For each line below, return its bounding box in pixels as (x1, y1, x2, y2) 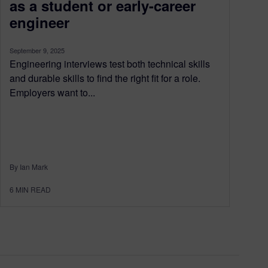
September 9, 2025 (10, 45, 65, 55)
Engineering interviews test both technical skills (10, 56, 210, 71)
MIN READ (16, 184, 51, 194)
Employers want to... (10, 85, 95, 99)
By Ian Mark (10, 161, 48, 172)
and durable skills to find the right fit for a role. (10, 71, 200, 85)
